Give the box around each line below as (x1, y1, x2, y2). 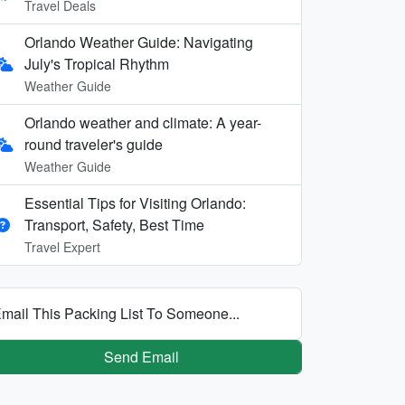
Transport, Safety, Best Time (24, 213, 204, 235)
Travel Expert (24, 237, 100, 256)
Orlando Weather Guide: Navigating (24, 31, 253, 52)
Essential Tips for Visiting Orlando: (24, 192, 246, 213)
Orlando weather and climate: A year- (24, 111, 261, 133)
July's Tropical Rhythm (24, 52, 169, 74)
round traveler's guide (24, 133, 163, 155)
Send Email (103, 345, 179, 367)
